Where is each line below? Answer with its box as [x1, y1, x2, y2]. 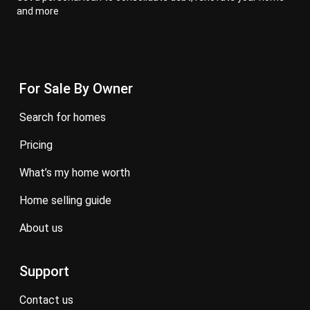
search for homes [26, 111, 106, 124]
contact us [26, 293, 73, 307]
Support [19, 263, 69, 280]
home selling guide [27, 194, 111, 207]
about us [26, 221, 63, 235]
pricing [27, 138, 53, 152]
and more [17, 6, 59, 17]
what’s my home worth [29, 166, 130, 179]
